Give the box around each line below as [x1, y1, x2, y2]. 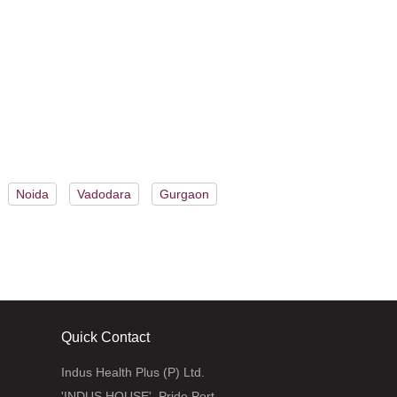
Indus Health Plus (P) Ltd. [60, 364, 205, 379]
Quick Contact [60, 329, 150, 345]
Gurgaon [160, 186, 209, 201]
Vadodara [77, 186, 131, 201]
